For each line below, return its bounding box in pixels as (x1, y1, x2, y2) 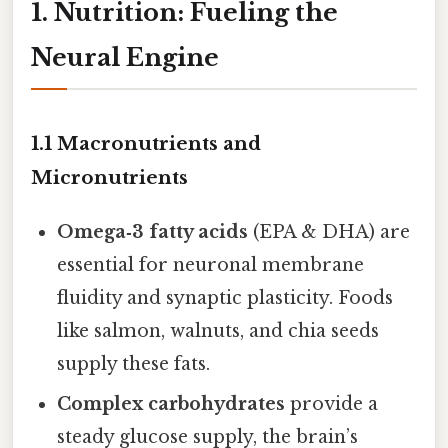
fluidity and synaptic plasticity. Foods (57, 286, 394, 309)
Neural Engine (31, 43, 219, 73)
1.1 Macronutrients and (31, 131, 261, 155)
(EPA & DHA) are (248, 220, 411, 243)
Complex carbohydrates (57, 392, 286, 415)
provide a (285, 392, 379, 415)
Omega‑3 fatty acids (57, 220, 249, 243)
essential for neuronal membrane (57, 253, 365, 276)
